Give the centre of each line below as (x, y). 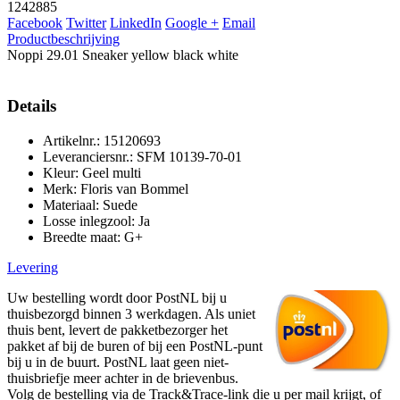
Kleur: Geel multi (92, 172)
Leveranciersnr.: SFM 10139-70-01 (142, 156)
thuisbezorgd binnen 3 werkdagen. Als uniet (131, 313)
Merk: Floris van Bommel (116, 188)
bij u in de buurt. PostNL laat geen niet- (118, 362)
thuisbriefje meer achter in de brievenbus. (125, 378)
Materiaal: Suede (90, 204)
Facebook (35, 23)
